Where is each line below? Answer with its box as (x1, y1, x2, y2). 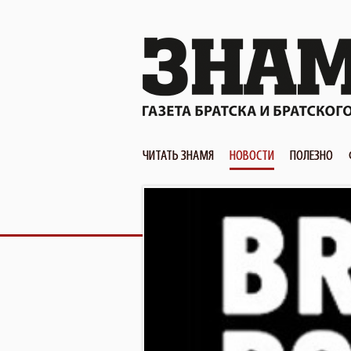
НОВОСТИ (230, 147, 274, 164)
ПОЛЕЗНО (290, 147, 333, 164)
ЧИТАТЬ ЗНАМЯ (143, 147, 214, 164)
